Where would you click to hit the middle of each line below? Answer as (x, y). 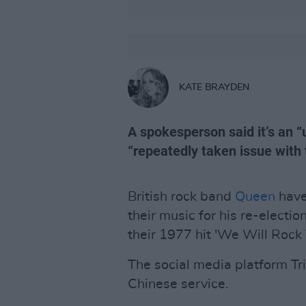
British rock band (181, 197)
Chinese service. (178, 284)
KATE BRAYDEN (214, 87)
